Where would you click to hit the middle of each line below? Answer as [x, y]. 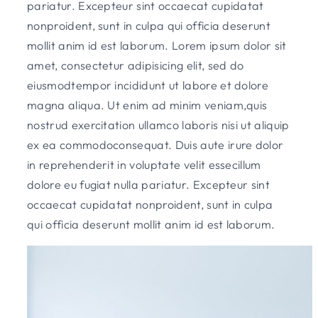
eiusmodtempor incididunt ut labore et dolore [148, 86]
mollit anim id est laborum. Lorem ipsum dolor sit [157, 46]
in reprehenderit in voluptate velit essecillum [144, 165]
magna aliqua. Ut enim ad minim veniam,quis [147, 105]
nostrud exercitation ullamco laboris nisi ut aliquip [158, 125]
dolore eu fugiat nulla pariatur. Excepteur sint [149, 185]
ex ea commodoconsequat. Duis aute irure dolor [155, 145]
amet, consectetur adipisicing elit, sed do [136, 66]
